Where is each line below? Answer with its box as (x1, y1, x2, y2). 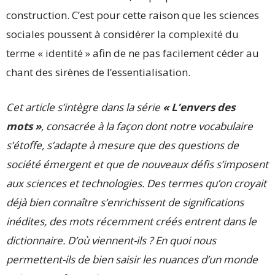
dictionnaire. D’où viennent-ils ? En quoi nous (6, 233, 216, 247)
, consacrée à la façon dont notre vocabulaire (41, 118, 253, 133)
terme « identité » (6, 45, 90, 60)
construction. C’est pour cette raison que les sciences (6, 7, 259, 22)
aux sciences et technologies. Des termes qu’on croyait (6, 176, 266, 190)
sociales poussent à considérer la (6, 26, 169, 41)
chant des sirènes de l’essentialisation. (6, 64, 190, 79)
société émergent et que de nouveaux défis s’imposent (6, 157, 268, 171)
